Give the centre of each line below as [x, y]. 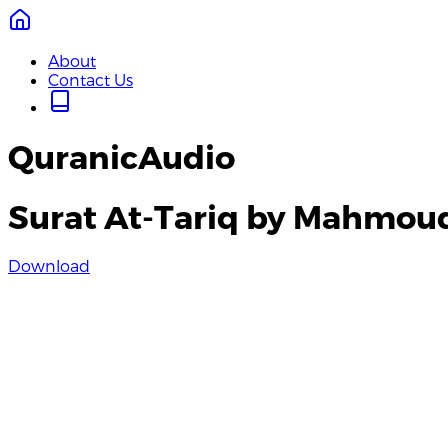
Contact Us [90, 79]
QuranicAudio [121, 156]
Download [49, 266]
